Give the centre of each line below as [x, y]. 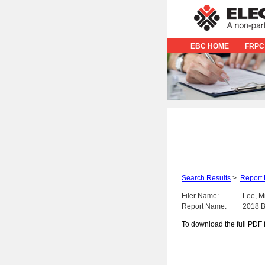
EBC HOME [210, 46]
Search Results [206, 178]
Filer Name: [200, 196]
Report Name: [204, 207]
